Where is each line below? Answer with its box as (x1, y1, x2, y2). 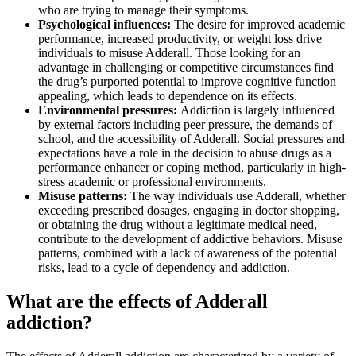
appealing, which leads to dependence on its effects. (38, 89, 300, 103)
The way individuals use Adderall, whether (130, 189, 346, 203)
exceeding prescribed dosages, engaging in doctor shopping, (38, 203, 339, 218)
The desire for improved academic (174, 17, 345, 32)
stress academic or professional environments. (38, 175, 266, 189)
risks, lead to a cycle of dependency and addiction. (38, 261, 290, 275)
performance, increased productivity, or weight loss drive (38, 32, 322, 46)
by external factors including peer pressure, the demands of (38, 118, 332, 132)
